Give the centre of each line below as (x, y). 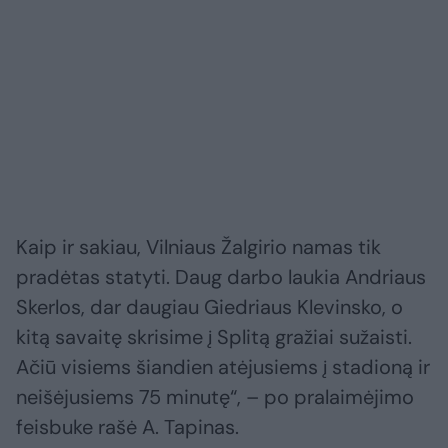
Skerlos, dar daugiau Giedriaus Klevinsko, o (209, 307)
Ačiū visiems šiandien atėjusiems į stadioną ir (223, 367)
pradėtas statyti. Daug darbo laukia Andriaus (221, 277)
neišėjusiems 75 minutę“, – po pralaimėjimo (215, 397)
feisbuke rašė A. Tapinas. (127, 427)
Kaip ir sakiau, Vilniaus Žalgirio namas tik (198, 247)
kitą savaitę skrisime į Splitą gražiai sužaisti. (214, 337)
